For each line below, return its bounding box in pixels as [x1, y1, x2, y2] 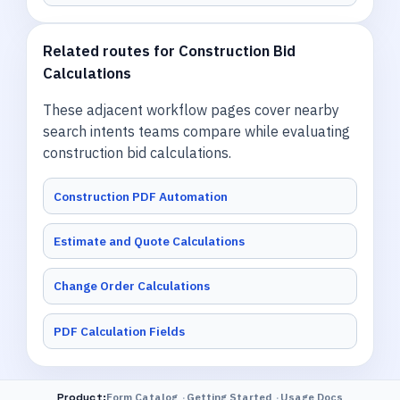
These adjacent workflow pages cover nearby [43, 101, 340, 120]
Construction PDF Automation [54, 187, 229, 204]
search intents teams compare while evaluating [43, 122, 351, 141]
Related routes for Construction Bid [43, 41, 296, 62]
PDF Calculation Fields [54, 322, 186, 339]
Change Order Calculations [54, 278, 211, 295]
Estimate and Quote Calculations [54, 233, 246, 249]
